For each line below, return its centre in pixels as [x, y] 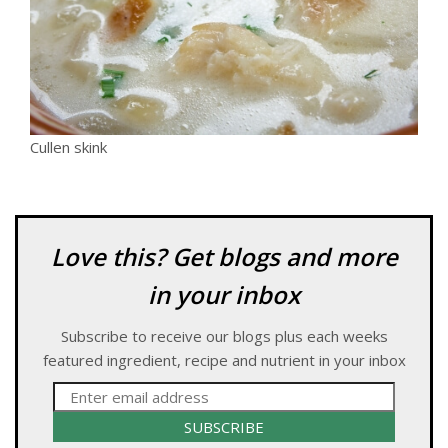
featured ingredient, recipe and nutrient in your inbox [224, 360]
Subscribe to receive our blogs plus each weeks [224, 336]
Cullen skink [68, 147]
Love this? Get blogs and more [224, 257]
